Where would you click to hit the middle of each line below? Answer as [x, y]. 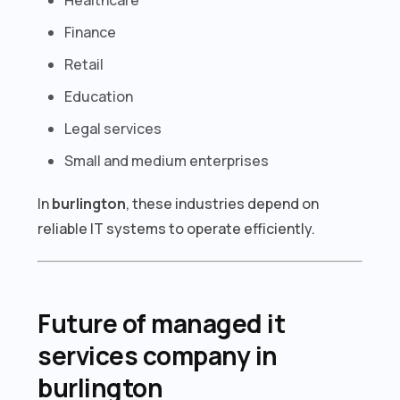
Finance [91, 32]
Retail [84, 64]
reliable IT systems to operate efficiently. [177, 228]
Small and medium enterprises [167, 160]
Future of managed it [162, 323]
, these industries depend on [223, 203]
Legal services [113, 128]
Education [99, 96]
